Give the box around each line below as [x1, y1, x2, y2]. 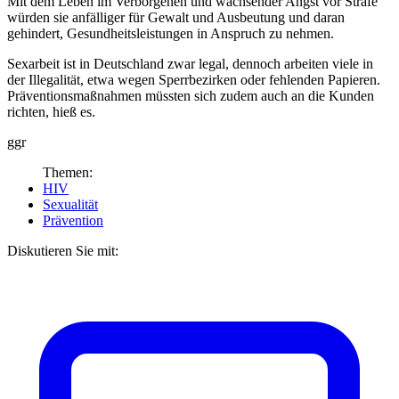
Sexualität [43, 196, 98, 212]
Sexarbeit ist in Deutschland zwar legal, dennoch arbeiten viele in [7, 55, 373, 71]
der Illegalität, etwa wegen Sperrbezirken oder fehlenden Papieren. [7, 71, 380, 87]
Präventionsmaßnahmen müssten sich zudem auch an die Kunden [7, 87, 374, 103]
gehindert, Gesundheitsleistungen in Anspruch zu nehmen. [7, 25, 334, 41]
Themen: [43, 164, 93, 180]
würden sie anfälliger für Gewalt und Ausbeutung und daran [7, 9, 345, 25]
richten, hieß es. [7, 103, 95, 119]
